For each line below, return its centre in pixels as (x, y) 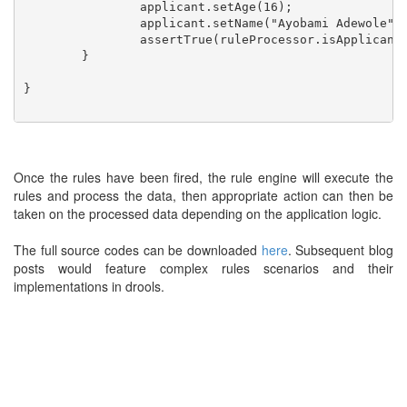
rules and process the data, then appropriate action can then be (203, 195)
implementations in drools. (89, 286)
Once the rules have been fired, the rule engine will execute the (203, 177)
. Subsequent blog (341, 250)
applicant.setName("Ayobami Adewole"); (81, 23)
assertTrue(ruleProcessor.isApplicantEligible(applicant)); (81, 39)
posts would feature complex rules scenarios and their (203, 268)
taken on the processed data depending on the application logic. (198, 213)
